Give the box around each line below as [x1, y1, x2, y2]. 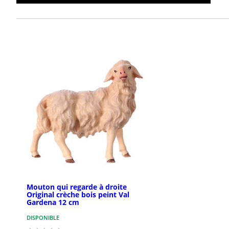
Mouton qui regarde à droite [27, 182, 127, 192]
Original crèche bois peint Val [27, 190, 129, 200]
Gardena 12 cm [27, 197, 79, 208]
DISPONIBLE [27, 214, 59, 222]
